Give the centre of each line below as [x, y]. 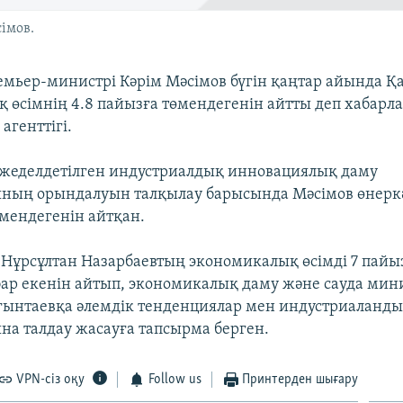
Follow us [175, 379]
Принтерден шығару [300, 379]
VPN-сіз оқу [51, 379]
